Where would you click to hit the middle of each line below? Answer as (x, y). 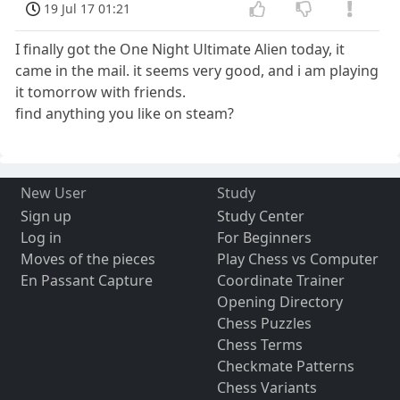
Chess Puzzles (264, 323)
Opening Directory (279, 301)
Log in (41, 237)
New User (53, 192)
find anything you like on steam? (125, 113)
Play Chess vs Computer (297, 258)
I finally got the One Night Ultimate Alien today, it (180, 49)
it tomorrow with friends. (101, 92)
